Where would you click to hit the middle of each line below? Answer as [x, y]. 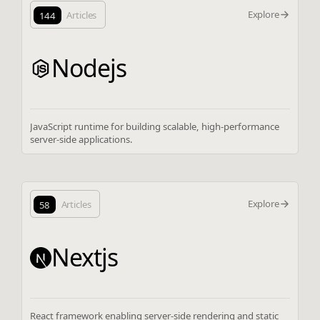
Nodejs [89, 68]
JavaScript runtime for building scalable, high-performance [155, 126]
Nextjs [85, 257]
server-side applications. [82, 139]
